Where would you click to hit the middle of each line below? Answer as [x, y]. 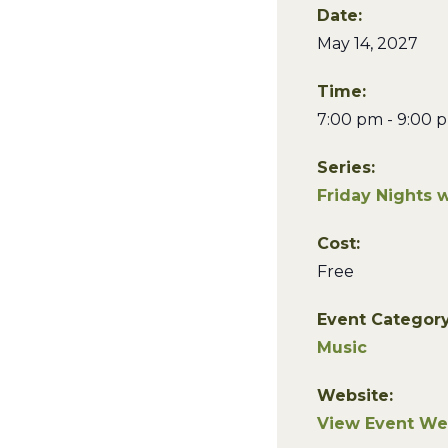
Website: [355, 395]
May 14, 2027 [367, 43]
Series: [346, 167]
